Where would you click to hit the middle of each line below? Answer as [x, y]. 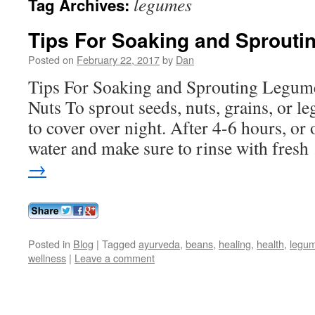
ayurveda [159, 244]
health [270, 244]
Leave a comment [115, 258]
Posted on [51, 59]
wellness [47, 258]
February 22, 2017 [118, 59]
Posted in [49, 244]
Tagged [119, 244]
